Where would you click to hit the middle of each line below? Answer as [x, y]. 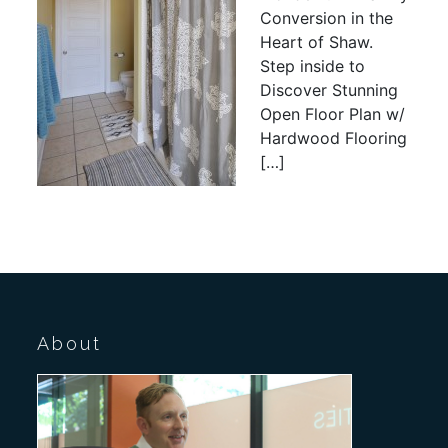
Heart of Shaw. [317, 42]
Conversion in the [327, 18]
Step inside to [313, 66]
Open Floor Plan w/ [333, 114]
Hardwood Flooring [334, 138]
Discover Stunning [329, 90]
